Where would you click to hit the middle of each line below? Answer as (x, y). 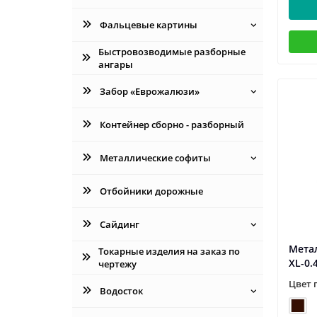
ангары (115, 64)
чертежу (118, 264)
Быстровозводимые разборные (172, 51)
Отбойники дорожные (151, 191)
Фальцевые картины (148, 24)
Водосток (121, 290)
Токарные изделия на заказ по (169, 251)
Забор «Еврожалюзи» (149, 91)
